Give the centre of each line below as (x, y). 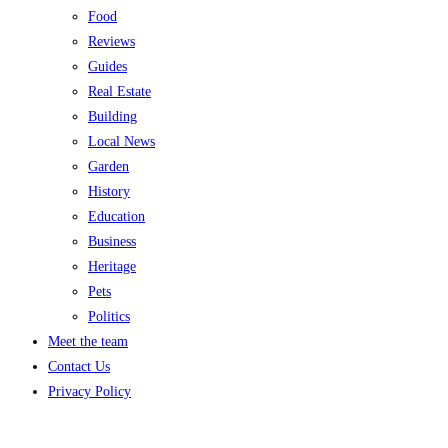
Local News (121, 141)
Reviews (111, 41)
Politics (109, 316)
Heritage (112, 266)
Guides (107, 66)
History (109, 191)
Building (112, 116)
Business (112, 241)
